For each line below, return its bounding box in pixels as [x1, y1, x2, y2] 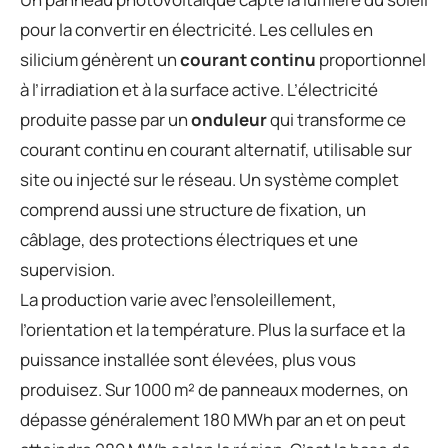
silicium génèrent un [20, 47, 180, 71]
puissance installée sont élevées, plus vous [20, 347, 356, 371]
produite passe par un [20, 107, 191, 131]
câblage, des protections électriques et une [20, 227, 358, 251]
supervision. [20, 257, 115, 281]
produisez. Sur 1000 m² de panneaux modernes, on [20, 377, 408, 401]
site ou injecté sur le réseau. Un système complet [20, 167, 399, 191]
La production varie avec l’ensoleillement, [20, 287, 337, 311]
